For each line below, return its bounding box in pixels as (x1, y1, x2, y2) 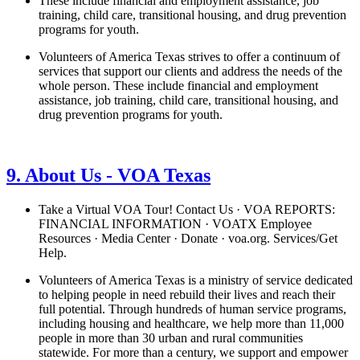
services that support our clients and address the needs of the (39, 63, 342, 78)
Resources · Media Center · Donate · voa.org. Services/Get (39, 231, 337, 246)
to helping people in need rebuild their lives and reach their (39, 288, 335, 302)
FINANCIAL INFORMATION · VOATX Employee (39, 217, 312, 231)
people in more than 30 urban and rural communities (39, 331, 303, 346)
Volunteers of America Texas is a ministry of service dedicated (39, 273, 353, 288)
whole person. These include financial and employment (39, 78, 318, 92)
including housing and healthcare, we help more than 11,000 (39, 317, 344, 331)
